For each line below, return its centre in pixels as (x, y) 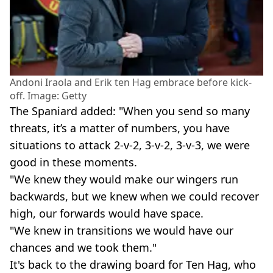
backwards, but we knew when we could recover (134, 196)
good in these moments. (73, 162)
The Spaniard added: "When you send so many (130, 111)
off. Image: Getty (48, 95)
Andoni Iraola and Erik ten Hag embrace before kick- (131, 82)
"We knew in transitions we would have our (122, 230)
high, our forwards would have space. (107, 213)
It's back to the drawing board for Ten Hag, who (133, 264)
